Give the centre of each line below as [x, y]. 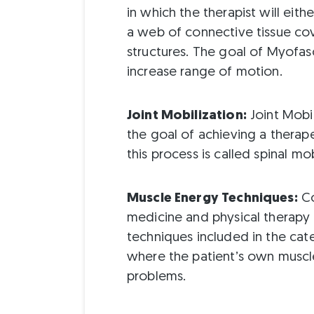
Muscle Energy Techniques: [212, 199]
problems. [156, 278]
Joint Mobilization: [186, 116]
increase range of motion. [204, 72]
